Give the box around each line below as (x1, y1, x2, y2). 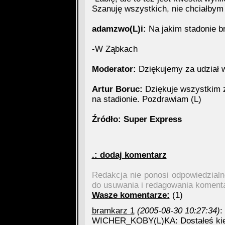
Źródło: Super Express (91, 115, 182, 124)
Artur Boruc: (91, 84, 143, 94)
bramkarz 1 (91, 206, 135, 215)
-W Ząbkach (91, 44, 138, 54)
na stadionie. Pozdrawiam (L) (91, 94, 201, 104)
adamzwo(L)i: (91, 24, 146, 34)
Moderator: (91, 64, 136, 74)
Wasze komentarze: (91, 190, 170, 200)
